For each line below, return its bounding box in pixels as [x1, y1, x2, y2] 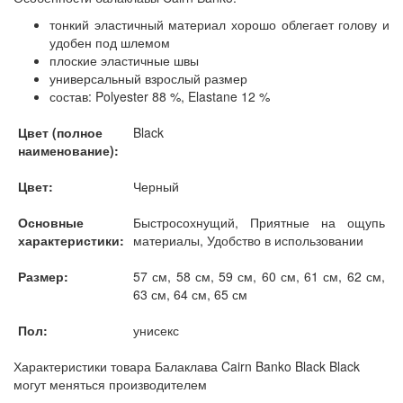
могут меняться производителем [13, 374, 207, 393]
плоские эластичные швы [49, 50, 199, 69]
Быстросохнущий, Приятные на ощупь [133, 212, 385, 231]
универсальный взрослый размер [49, 68, 247, 87]
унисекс [133, 320, 179, 339]
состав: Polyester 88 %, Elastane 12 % [49, 86, 270, 105]
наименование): [18, 140, 119, 159]
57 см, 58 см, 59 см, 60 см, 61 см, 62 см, [133, 266, 385, 285]
